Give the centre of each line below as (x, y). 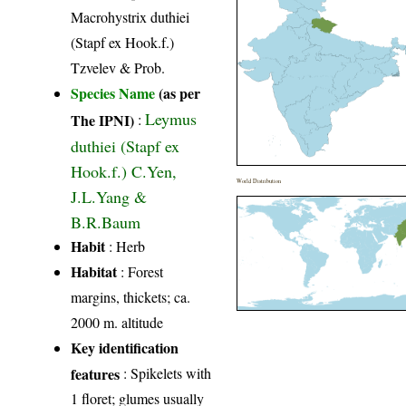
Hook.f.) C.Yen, (124, 169)
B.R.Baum (106, 220)
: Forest (140, 271)
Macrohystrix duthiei (130, 16)
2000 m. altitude (117, 322)
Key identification (125, 347)
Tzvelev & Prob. (118, 67)
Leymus (171, 118)
